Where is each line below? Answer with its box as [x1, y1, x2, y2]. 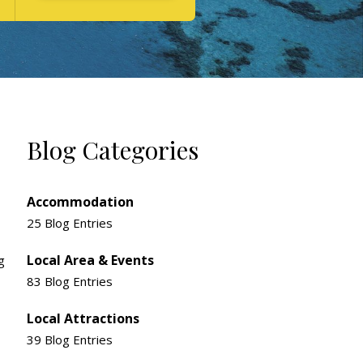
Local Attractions [27, 310, 140, 327]
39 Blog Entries [27, 331, 113, 348]
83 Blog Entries [27, 273, 113, 289]
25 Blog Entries [27, 215, 113, 231]
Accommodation [27, 193, 135, 211]
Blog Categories [27, 134, 199, 166]
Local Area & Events [27, 251, 155, 269]
